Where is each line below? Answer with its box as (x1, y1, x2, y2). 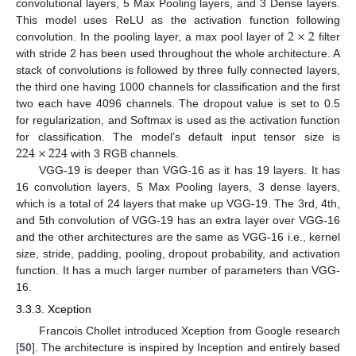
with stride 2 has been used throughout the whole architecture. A (16, 46, 340, 60)
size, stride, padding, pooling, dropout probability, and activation (16, 246, 340, 260)
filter (315, 29, 341, 43)
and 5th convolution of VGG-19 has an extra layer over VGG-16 (16, 213, 340, 226)
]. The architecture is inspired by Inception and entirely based (32, 340, 340, 354)
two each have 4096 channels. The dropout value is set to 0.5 (16, 96, 340, 110)
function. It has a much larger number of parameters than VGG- (16, 263, 340, 277)
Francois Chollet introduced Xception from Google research (38, 323, 340, 337)
